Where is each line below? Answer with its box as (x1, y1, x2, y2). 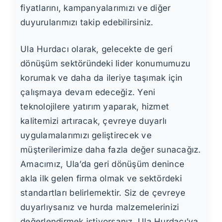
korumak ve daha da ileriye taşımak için (20, 73, 183, 83)
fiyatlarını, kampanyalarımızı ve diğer (20, 3, 171, 13)
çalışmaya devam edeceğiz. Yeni (20, 87, 156, 98)
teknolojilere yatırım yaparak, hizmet (20, 102, 169, 112)
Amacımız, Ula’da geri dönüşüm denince (20, 159, 185, 169)
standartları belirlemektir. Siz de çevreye (20, 188, 186, 198)
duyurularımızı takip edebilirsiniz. (20, 17, 154, 28)
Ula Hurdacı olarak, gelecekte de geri (20, 44, 173, 55)
